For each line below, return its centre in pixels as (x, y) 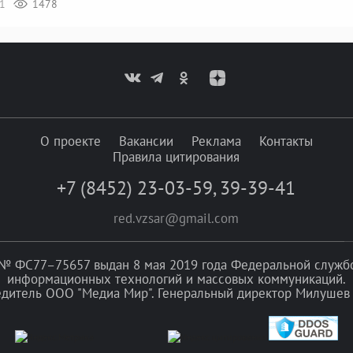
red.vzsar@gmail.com (176, 218)
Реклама (216, 141)
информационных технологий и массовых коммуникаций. (176, 279)
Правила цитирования (176, 157)
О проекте (70, 141)
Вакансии (146, 141)
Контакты (286, 141)
